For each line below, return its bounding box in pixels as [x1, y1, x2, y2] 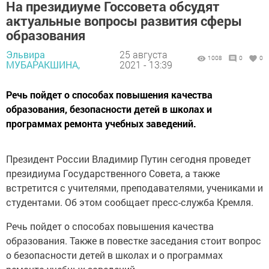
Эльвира [6, 47, 45, 61]
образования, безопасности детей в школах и [6, 103, 212, 115]
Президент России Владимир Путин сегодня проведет [6, 153, 251, 165]
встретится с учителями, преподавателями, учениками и [6, 181, 263, 194]
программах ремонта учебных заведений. [6, 117, 196, 130]
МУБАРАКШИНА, [6, 58, 80, 71]
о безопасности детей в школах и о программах [6, 249, 223, 261]
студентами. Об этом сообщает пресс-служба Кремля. [6, 196, 253, 208]
